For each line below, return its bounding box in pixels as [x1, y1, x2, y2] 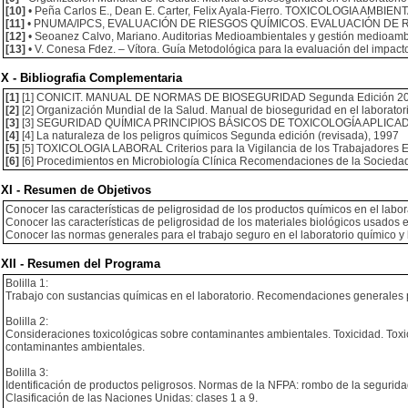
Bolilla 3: [5, 366, 48, 379]
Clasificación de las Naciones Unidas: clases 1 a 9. [5, 392, 258, 404]
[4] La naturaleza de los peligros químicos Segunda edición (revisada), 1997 [19, 129, 399, 142]
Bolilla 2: [5, 315, 48, 328]
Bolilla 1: [5, 277, 48, 290]
